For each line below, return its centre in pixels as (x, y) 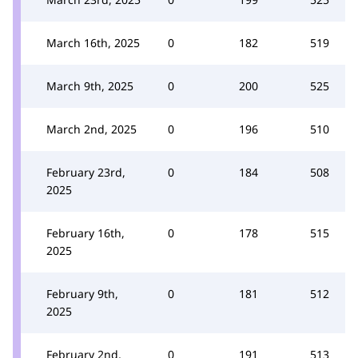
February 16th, (86, 233)
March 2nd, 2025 (91, 129)
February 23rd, (86, 172)
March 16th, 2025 (93, 42)
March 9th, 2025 (90, 86)
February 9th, (82, 293)
